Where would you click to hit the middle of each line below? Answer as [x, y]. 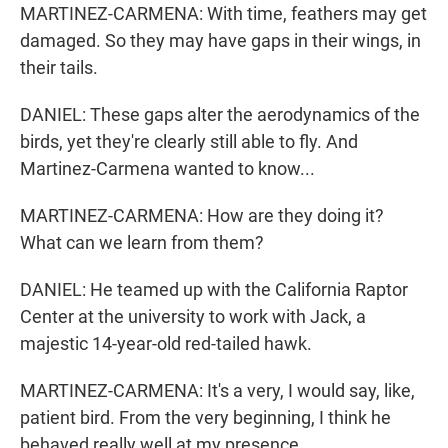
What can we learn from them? [142, 243]
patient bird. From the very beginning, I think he [205, 418]
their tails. [59, 68]
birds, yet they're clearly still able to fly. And [189, 142]
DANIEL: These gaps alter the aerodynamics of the [220, 115]
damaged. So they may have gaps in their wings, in [220, 41]
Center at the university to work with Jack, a [193, 317]
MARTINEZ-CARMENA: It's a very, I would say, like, [217, 391]
